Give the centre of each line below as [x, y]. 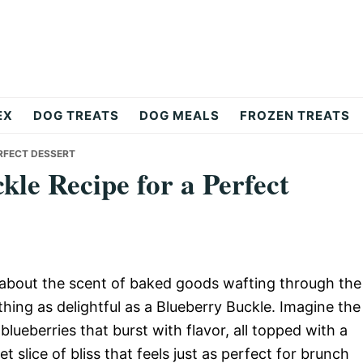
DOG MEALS [179, 115]
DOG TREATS [76, 115]
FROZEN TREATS [295, 115]
